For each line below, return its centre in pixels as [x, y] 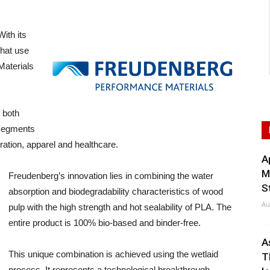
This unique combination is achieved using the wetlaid [113, 254]
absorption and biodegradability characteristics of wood [116, 191]
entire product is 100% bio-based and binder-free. [105, 223]
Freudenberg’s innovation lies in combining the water [111, 176]
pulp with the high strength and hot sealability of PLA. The [120, 207]
